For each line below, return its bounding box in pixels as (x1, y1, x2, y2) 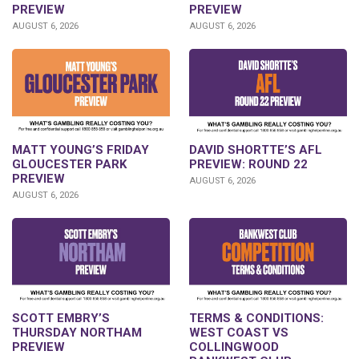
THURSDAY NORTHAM (12, 325, 142, 341)
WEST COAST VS (189, 325, 288, 341)
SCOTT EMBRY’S (12, 311, 110, 326)
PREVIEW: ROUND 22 (189, 156, 308, 171)
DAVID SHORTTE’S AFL (189, 142, 322, 157)
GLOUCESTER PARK (12, 156, 127, 171)
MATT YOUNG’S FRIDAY (12, 142, 149, 157)
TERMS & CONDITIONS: (189, 311, 324, 326)
